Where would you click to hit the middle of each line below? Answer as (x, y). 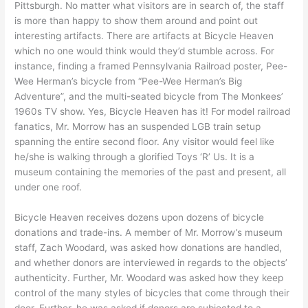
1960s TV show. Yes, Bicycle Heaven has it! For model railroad (153, 112)
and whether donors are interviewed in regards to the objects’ (151, 263)
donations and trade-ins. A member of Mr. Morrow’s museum (149, 233)
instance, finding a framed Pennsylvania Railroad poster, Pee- (151, 66)
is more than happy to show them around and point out (136, 21)
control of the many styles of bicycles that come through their (152, 293)
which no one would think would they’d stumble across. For (145, 51)
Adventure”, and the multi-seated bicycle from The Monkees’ (149, 97)
